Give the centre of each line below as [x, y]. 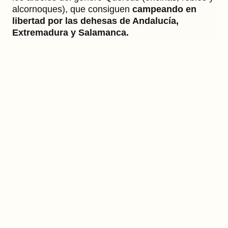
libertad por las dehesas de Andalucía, [95, 21]
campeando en [164, 9]
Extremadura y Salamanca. [70, 32]
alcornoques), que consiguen [72, 9]
